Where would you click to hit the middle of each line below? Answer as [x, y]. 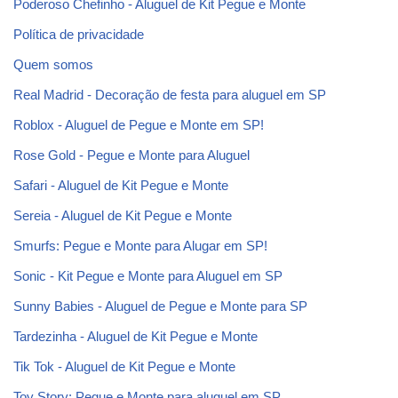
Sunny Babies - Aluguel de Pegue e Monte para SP [160, 306]
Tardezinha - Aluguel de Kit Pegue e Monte [135, 336]
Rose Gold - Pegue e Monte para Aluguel [131, 155]
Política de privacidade [79, 34]
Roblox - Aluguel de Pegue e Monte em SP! [139, 125]
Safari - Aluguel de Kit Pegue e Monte [121, 185]
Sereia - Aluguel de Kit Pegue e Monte [123, 215]
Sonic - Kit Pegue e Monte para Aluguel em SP [148, 276]
